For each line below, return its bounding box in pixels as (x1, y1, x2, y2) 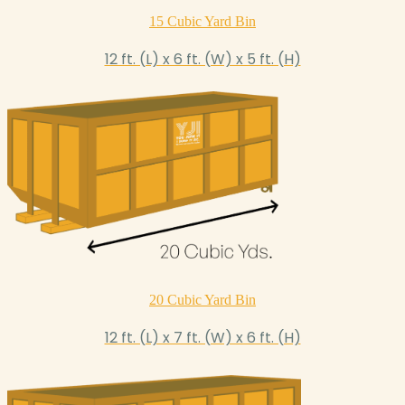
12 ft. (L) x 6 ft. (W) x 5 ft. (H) (104, 49, 301, 71)
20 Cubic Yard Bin (149, 292, 256, 308)
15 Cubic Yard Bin (149, 14, 256, 30)
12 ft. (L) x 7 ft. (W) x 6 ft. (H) (104, 327, 301, 349)
